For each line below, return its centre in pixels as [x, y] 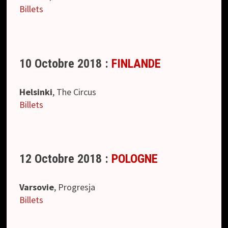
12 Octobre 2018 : [66, 159]
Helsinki [36, 92]
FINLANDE [136, 63]
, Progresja [75, 187]
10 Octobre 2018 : [66, 63]
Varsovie [37, 187]
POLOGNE [135, 159]
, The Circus [75, 92]
